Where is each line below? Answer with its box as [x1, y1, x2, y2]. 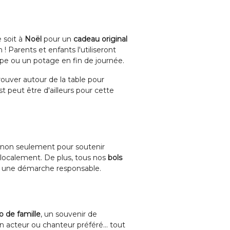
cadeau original [73, 34, 127, 44]
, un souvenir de [41, 209, 97, 219]
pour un [42, 34, 73, 44]
